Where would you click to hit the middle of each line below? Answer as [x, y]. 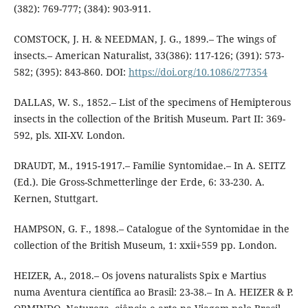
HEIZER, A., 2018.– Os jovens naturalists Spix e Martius [140, 276]
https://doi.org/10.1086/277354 [198, 72]
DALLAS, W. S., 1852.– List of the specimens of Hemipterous [152, 102]
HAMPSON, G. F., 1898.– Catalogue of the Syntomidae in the [151, 229]
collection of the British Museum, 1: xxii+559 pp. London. [145, 245]
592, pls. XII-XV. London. [69, 135]
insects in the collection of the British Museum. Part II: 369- [149, 119]
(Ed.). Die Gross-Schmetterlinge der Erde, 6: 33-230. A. [139, 182]
